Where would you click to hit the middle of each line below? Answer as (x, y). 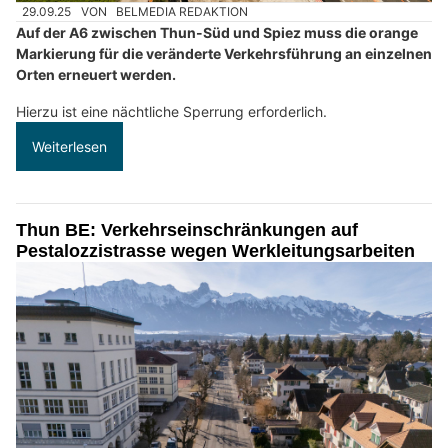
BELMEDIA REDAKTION (182, 11)
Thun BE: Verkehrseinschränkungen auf (187, 229)
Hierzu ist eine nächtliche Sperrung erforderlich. (171, 111)
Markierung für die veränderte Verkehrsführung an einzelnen (224, 53)
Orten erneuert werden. (96, 74)
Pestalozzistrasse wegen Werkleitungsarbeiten (215, 250)
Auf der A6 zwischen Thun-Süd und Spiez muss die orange (217, 32)
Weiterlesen (69, 146)
